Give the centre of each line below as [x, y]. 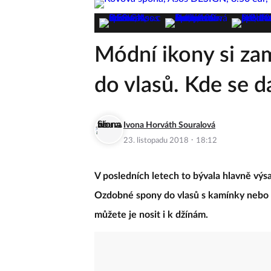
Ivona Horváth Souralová [169, 125]
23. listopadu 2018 [157, 141]
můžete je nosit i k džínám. [152, 215]
